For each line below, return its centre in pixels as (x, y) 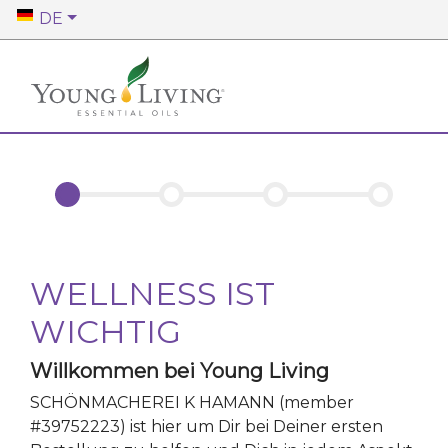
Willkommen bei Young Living (179, 371)
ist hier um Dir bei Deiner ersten (256, 426)
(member (314, 402)
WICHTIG (105, 331)
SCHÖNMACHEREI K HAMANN (152, 402)
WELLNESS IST (152, 293)
